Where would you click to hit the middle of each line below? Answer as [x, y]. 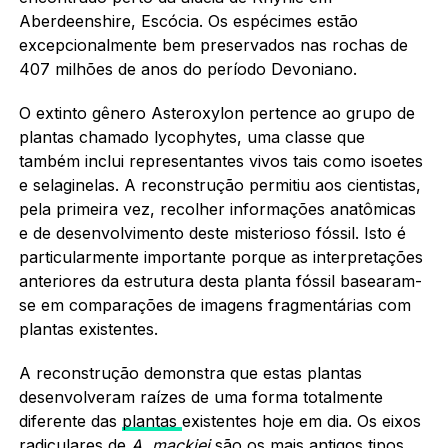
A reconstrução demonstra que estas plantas [190, 372]
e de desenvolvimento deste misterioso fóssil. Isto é [212, 232]
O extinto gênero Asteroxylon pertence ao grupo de [216, 112]
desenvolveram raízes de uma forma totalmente [200, 396]
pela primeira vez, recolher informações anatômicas [217, 208]
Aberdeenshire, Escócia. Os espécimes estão [188, 20]
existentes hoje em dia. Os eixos [301, 420]
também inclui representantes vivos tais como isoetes [220, 160]
